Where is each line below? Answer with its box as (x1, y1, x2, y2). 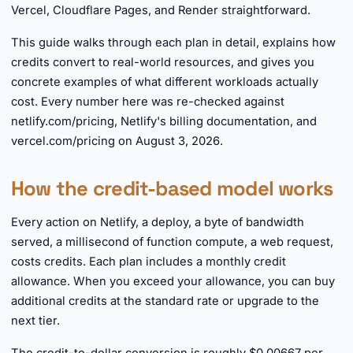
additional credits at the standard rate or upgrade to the (11, 294, 319, 308)
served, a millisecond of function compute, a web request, (11, 235, 333, 249)
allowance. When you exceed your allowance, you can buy (11, 274, 335, 288)
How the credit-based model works (11, 176, 333, 201)
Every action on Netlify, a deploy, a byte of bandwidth (11, 215, 304, 229)
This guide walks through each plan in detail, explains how (11, 35, 336, 50)
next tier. (11, 314, 60, 328)
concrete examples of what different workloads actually (11, 75, 318, 89)
